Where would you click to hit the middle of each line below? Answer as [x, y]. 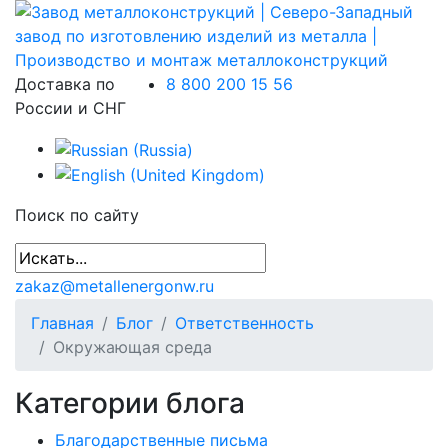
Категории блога [130, 403]
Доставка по [65, 84]
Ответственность [244, 323]
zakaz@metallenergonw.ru [114, 286]
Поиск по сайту [77, 215]
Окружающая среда [132, 347]
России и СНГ [70, 108]
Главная [62, 323]
